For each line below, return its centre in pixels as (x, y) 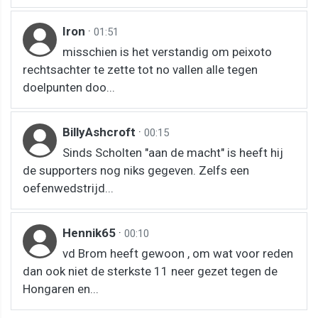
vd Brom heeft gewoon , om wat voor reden (178, 253)
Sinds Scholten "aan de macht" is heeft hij (173, 152)
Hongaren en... (61, 289)
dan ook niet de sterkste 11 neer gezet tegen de (150, 271)
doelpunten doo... (69, 87)
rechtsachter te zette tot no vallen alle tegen (140, 69)
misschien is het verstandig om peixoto (167, 51)
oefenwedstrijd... (68, 188)
